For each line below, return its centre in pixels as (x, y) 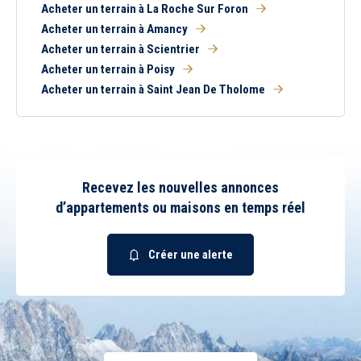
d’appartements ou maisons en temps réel (180, 207)
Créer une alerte (191, 254)
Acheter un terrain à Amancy (114, 29)
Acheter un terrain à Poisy (108, 69)
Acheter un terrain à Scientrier (120, 49)
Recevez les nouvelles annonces (180, 187)
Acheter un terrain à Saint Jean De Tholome (153, 89)
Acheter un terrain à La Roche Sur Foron (145, 9)
